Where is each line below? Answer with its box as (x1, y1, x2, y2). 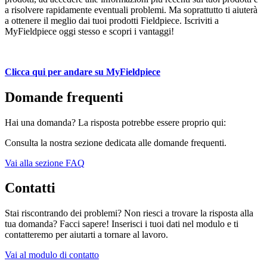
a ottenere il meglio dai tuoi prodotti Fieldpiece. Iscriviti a (5, 15, 219, 26)
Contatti (5, 180, 55, 196)
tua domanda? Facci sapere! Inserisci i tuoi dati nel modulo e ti (5, 219, 238, 229)
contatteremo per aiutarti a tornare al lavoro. (5, 229, 168, 240)
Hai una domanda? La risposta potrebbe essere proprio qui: (5, 117, 226, 128)
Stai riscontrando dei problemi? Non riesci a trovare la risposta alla (5, 208, 253, 219)
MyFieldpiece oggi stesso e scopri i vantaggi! (5, 26, 174, 36)
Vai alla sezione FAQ (5, 157, 85, 168)
